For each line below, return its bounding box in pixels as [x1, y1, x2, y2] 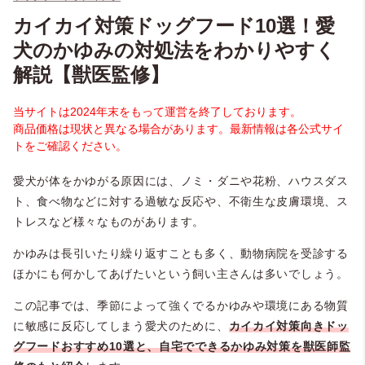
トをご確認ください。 [13, 139, 127, 153]
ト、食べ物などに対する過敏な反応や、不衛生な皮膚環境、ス [13, 195, 349, 209]
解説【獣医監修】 [13, 64, 169, 86]
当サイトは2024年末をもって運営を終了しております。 [13, 105, 301, 119]
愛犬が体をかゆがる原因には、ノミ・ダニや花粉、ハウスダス [13, 174, 349, 188]
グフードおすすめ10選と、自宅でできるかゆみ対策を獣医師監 [13, 340, 351, 354]
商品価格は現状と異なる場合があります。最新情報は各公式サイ [13, 122, 344, 136]
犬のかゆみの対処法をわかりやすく [13, 39, 336, 62]
